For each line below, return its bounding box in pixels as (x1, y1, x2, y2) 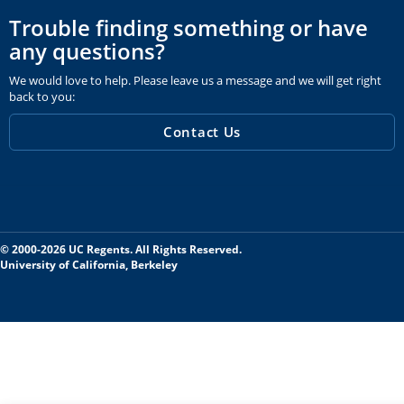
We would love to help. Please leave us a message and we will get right (9, 72, 381, 88)
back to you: (9, 88, 75, 105)
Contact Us (163, 123, 241, 141)
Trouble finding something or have (9, 13, 368, 42)
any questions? (9, 36, 165, 66)
